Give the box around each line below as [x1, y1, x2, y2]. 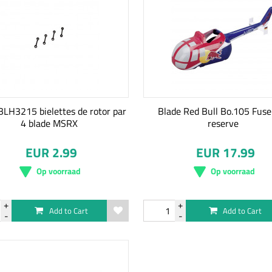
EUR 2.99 [25, 143, 78, 162]
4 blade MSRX [20, 116, 78, 131]
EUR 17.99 [195, 143, 255, 162]
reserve [207, 116, 239, 131]
